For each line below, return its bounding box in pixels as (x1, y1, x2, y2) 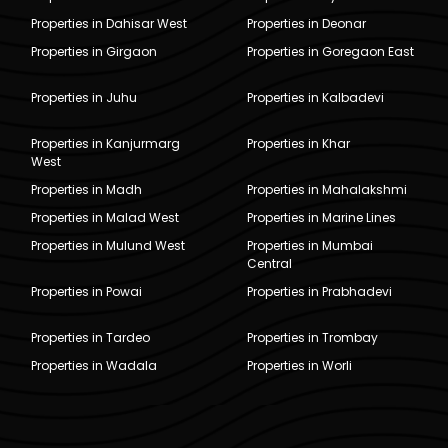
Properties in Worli (246, 356, 352, 374)
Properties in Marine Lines (246, 208, 396, 226)
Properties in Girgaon (31, 42, 158, 60)
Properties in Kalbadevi (246, 88, 384, 106)
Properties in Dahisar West (31, 14, 188, 32)
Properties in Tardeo (31, 328, 151, 346)
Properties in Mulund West (31, 236, 186, 254)
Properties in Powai (31, 282, 143, 300)
